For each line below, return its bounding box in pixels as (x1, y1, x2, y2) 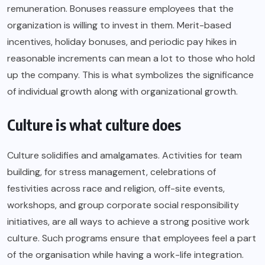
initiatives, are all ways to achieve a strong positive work (7, 215, 250, 228)
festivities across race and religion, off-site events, (7, 182, 225, 195)
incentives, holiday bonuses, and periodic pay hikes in (7, 35, 237, 49)
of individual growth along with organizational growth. (7, 85, 238, 98)
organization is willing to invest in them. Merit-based (7, 19, 231, 32)
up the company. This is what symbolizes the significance (7, 69, 254, 82)
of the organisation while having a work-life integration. (7, 248, 244, 261)
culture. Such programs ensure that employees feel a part (7, 232, 256, 245)
